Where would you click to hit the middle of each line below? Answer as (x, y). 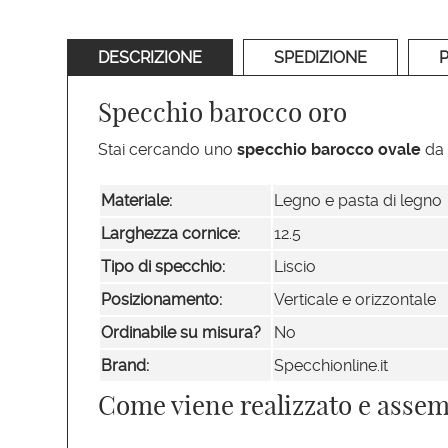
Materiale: (137, 201)
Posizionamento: (162, 300)
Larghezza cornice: (171, 234)
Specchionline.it (331, 366)
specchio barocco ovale (329, 150)
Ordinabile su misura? (181, 333)
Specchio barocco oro (223, 113)
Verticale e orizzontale (355, 300)
